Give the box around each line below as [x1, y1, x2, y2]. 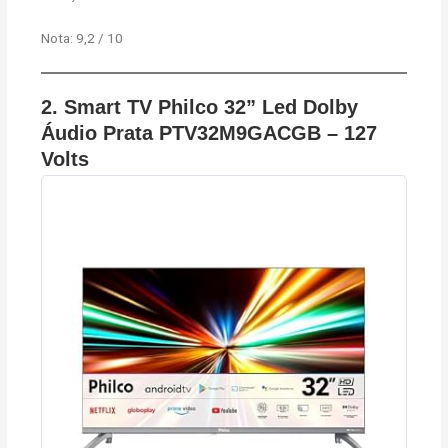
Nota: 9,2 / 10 [41, 29, 124, 46]
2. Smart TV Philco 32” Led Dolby [41, 95, 359, 118]
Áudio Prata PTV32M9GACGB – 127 [41, 121, 378, 144]
